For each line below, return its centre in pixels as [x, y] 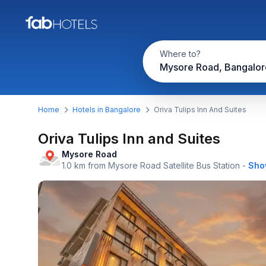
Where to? [180, 54]
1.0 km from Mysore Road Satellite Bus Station [151, 165]
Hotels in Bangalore [107, 110]
